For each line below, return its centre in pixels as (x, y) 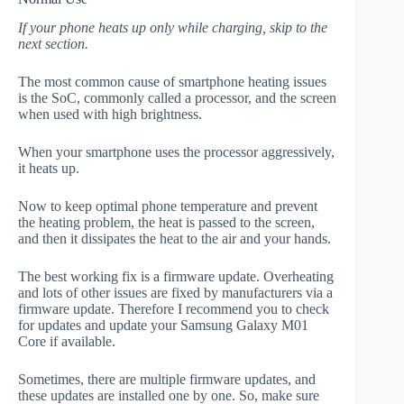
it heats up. (49, 169)
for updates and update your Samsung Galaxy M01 (163, 326)
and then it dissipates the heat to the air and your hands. (174, 239)
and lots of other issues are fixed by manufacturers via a (175, 293)
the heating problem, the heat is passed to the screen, (166, 223)
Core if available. (67, 342)
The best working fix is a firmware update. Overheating (176, 277)
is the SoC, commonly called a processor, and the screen (177, 98)
